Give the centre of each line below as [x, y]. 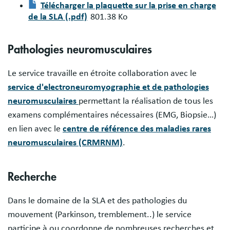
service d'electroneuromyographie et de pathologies [108, 88]
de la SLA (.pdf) [58, 17]
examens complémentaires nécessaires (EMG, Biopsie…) [112, 115]
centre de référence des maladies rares [137, 129]
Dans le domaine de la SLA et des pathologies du [97, 201]
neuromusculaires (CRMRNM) [65, 143]
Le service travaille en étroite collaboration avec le [102, 74]
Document [63, 26]
